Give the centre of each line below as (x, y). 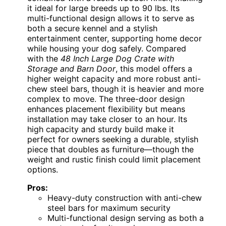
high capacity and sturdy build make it (101, 129)
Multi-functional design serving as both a (126, 218)
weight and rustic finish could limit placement (114, 159)
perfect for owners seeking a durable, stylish (113, 139)
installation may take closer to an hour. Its (107, 119)
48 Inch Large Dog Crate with (117, 58)
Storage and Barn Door (71, 68)
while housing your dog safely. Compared (107, 48)
